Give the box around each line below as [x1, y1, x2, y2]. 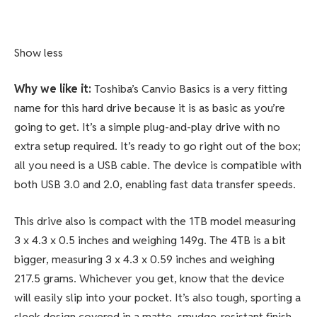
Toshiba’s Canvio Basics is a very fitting [94, 81, 287, 97]
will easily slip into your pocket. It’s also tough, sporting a [14, 289, 301, 305]
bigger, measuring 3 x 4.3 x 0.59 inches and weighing [14, 251, 275, 267]
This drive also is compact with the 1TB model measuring [14, 213, 296, 229]
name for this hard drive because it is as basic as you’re [14, 100, 285, 116]
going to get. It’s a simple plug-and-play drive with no [14, 120, 280, 135]
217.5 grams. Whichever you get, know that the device [14, 270, 284, 286]
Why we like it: [14, 81, 94, 97]
